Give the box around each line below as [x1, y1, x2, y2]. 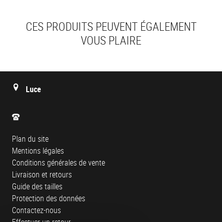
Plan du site [12, 133, 49, 144]
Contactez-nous [12, 204, 61, 216]
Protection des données [12, 192, 85, 204]
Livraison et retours [12, 168, 72, 180]
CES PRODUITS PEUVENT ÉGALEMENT [25, 18, 197, 34]
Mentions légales [12, 145, 64, 156]
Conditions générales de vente [12, 157, 105, 168]
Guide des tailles [12, 180, 62, 192]
